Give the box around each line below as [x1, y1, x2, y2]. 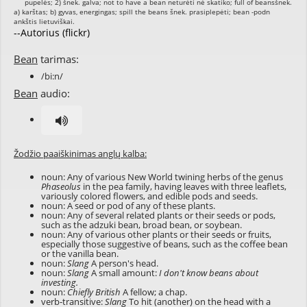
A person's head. [89, 257, 158, 269]
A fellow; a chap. [121, 286, 187, 298]
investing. [41, 276, 78, 288]
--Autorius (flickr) [14, 26, 90, 39]
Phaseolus [41, 180, 81, 193]
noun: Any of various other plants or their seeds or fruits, [41, 228, 271, 241]
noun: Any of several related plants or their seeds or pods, [41, 209, 275, 221]
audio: [38, 86, 70, 100]
